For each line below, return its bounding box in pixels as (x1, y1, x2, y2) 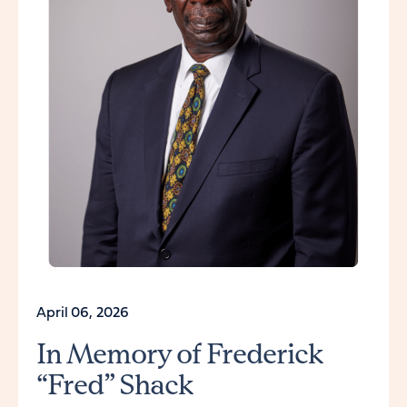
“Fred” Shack (36, 366, 193, 402)
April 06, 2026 (36, 305, 129, 321)
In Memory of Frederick (36, 335, 323, 371)
